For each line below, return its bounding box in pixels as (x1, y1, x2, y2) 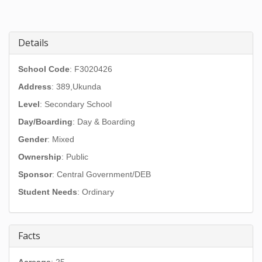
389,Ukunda (56, 82, 101, 91)
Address (18, 82, 51, 91)
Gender (18, 135, 47, 144)
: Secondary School (40, 99, 112, 109)
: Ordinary (77, 187, 114, 196)
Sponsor (18, 170, 52, 179)
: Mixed (47, 135, 74, 144)
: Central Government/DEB (52, 170, 151, 179)
